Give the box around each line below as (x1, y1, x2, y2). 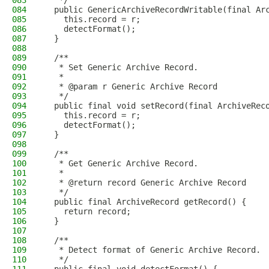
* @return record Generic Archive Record (44, 178, 246, 187)
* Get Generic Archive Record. (44, 159, 198, 168)
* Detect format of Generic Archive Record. (44, 245, 261, 255)
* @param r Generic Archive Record (44, 82, 217, 91)
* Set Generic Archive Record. (44, 62, 198, 72)
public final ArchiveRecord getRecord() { (44, 197, 246, 207)
